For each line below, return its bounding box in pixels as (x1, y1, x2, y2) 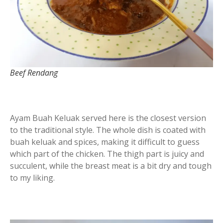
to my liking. (10, 172, 55, 184)
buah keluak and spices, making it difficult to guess (10, 136, 200, 148)
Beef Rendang (10, 67, 58, 79)
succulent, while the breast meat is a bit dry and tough (10, 160, 212, 172)
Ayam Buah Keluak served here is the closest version (10, 112, 206, 124)
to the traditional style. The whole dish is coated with (10, 124, 206, 136)
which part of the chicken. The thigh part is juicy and (10, 148, 204, 160)
